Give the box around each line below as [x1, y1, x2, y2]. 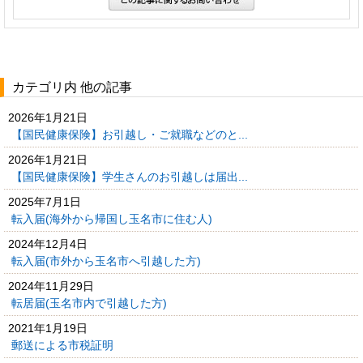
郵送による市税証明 [11, 338, 117, 352]
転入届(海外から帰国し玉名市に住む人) [11, 211, 216, 225]
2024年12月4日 [8, 237, 88, 250]
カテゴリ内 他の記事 [12, 79, 132, 94]
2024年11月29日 [8, 279, 94, 293]
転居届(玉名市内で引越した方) [11, 296, 170, 310]
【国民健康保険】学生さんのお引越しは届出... [11, 169, 251, 183]
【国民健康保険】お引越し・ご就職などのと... [11, 127, 251, 141]
